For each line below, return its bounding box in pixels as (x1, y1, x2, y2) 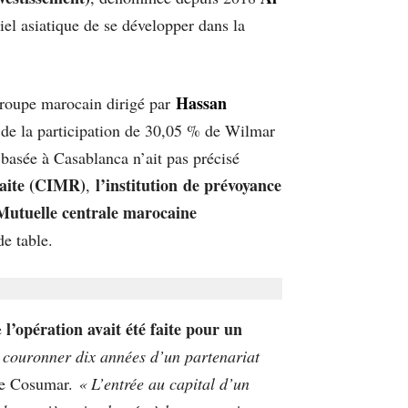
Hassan (176, 91, 227, 116)
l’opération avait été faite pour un (2, 317, 242, 342)
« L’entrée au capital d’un (78, 372, 250, 395)
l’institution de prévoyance (96, 173, 281, 198)
